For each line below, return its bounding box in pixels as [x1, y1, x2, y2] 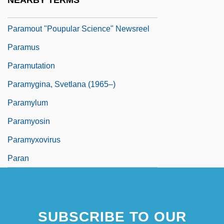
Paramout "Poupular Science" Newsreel [7, 24, 149, 33]
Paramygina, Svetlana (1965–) [7, 79, 115, 88]
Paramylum [7, 98, 48, 107]
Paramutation [7, 61, 55, 70]
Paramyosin [7, 116, 50, 125]
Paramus [7, 42, 39, 51]
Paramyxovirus [7, 135, 60, 144]
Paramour [7, 5, 42, 14]
